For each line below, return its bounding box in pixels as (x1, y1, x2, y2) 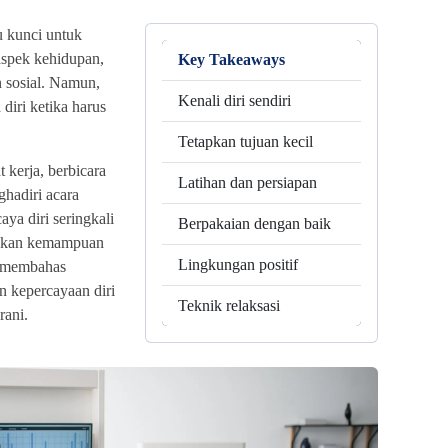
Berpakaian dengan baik (177, 215, 331, 233)
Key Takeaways (177, 51, 285, 69)
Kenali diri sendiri (177, 92, 291, 110)
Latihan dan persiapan (177, 174, 317, 192)
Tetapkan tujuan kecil (177, 133, 313, 151)
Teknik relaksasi (177, 297, 280, 315)
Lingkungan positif (177, 256, 298, 274)
